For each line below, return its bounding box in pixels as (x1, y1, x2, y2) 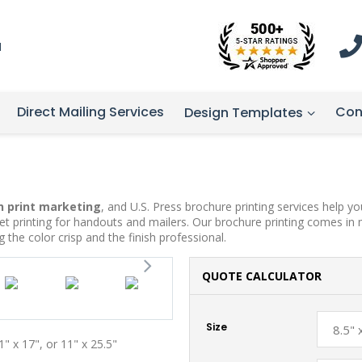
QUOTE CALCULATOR (202, 268, 322, 284)
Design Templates (184, 103, 303, 122)
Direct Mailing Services (17, 103, 164, 121)
